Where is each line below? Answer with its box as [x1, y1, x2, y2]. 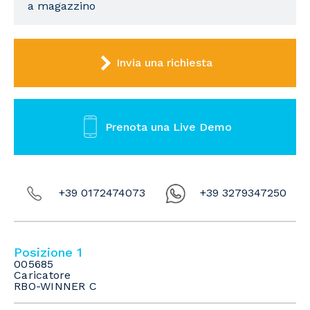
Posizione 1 [14, 245, 82, 260]
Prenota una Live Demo [105, 120, 232, 134]
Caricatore [14, 268, 71, 282]
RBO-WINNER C [14, 280, 97, 293]
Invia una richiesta [116, 56, 212, 70]
